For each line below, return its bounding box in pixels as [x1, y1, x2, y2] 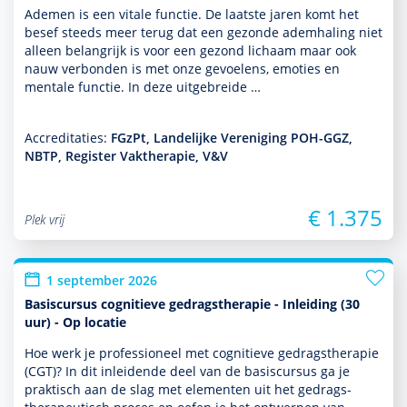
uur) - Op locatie [25, 313, 126, 331]
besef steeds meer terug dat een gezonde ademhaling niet [25, 24, 382, 41]
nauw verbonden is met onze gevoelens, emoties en [25, 60, 340, 77]
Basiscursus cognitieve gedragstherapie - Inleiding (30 [25, 295, 360, 313]
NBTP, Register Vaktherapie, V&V [25, 147, 228, 164]
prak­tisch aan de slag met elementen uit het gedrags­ [25, 381, 352, 398]
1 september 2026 [46, 272, 157, 289]
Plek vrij [25, 211, 65, 228]
